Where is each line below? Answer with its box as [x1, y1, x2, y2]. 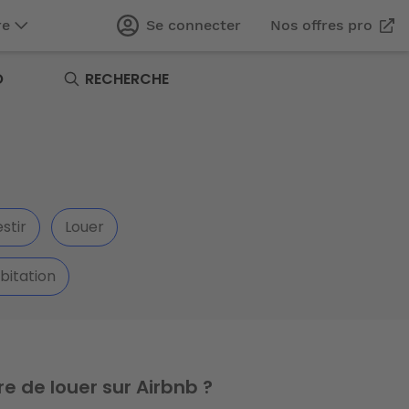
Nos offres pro [270, 16, 372, 34]
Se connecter [146, 16, 241, 34]
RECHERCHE [85, 68, 169, 90]
